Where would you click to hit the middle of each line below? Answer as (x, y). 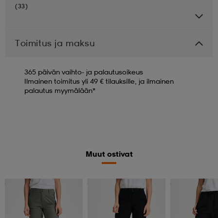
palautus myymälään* (60, 90)
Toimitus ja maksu (55, 43)
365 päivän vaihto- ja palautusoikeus (84, 72)
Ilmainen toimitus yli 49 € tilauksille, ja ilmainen (99, 81)
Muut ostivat (109, 154)
